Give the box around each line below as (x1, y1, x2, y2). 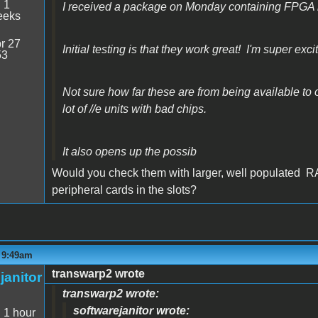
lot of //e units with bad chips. (62, 102, 207, 115)
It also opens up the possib (62, 145, 197, 158)
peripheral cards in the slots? (51, 183, 199, 196)
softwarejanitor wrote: (72, 304, 190, 317)
